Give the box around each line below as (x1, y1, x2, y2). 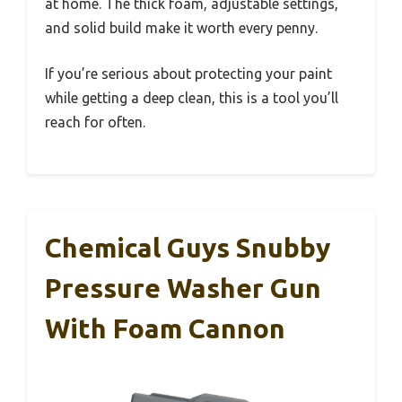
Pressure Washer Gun (45, 272, 321, 303)
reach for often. (45, 113, 145, 130)
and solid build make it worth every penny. (45, 19, 318, 36)
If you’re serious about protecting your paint (45, 65, 332, 82)
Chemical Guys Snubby (45, 232, 330, 263)
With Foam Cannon (45, 312, 285, 344)
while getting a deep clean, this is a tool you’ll (45, 89, 338, 106)
